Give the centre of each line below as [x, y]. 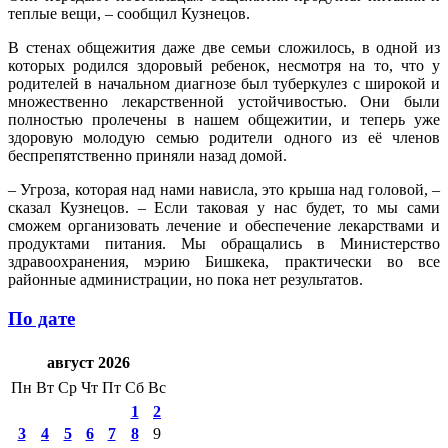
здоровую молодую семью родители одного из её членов [224, 137]
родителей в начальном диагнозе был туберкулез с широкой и [224, 83]
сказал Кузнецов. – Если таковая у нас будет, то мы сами [224, 207]
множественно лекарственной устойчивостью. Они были [224, 101]
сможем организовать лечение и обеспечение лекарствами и [224, 225]
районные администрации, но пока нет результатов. [185, 279]
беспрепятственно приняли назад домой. [147, 155]
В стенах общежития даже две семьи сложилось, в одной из [224, 47]
